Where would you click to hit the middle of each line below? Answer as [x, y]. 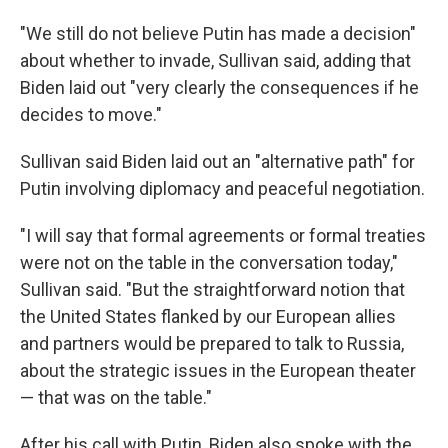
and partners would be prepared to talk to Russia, [212, 344]
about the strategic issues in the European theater [218, 371]
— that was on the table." [116, 398]
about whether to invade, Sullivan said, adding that [215, 61]
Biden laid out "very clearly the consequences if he [219, 88]
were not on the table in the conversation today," [209, 263]
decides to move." [91, 115]
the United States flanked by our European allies [208, 317]
